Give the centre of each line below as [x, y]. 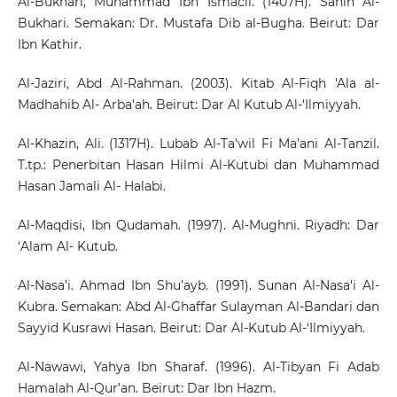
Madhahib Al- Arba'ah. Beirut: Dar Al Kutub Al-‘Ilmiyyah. [189, 105]
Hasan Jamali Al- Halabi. [91, 187]
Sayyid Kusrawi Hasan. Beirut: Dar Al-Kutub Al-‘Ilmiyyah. [191, 328]
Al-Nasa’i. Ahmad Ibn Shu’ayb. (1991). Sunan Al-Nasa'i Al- [198, 286]
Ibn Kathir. [49, 45]
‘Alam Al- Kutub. [67, 247]
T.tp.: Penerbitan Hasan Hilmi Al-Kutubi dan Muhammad [198, 165]
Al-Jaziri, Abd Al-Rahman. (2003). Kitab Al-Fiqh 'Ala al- [198, 84]
